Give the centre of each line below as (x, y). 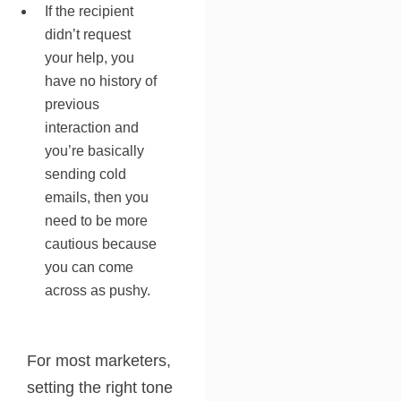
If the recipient (89, 11)
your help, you (90, 57)
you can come (89, 267)
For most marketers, (99, 360)
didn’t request (88, 34)
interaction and (92, 127)
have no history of (101, 81)
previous (72, 104)
